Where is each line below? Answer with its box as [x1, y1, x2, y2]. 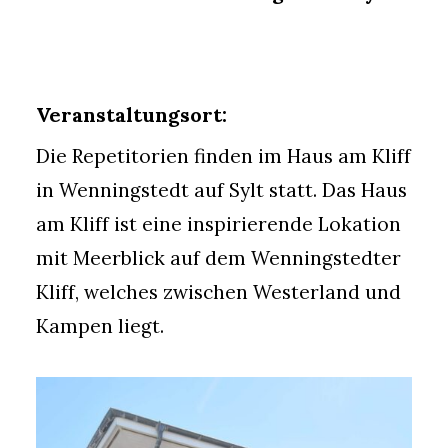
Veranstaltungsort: [36, 102, 227, 127]
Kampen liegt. [36, 314, 164, 339]
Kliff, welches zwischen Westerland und [36, 280, 401, 305]
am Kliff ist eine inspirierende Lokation [36, 212, 401, 237]
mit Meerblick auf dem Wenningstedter [36, 246, 401, 271]
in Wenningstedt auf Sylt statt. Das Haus [36, 178, 407, 203]
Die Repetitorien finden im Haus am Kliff [36, 144, 411, 169]
